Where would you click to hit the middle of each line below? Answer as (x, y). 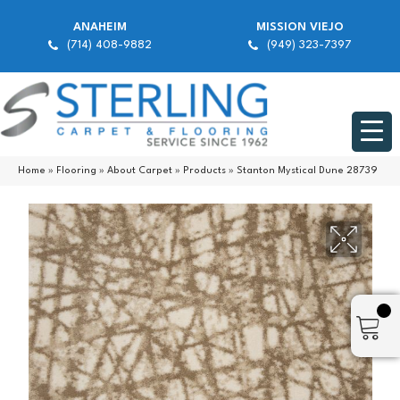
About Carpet (140, 171)
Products (204, 171)
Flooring (76, 171)
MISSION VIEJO (300, 27)
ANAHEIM (100, 27)
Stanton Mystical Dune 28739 (307, 171)
